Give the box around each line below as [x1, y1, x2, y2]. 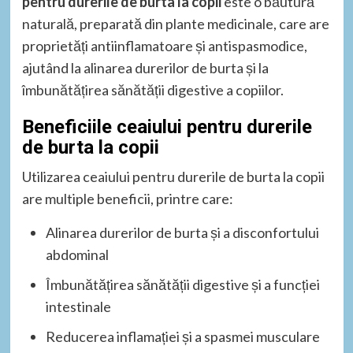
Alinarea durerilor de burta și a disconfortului [45, 224, 319, 241]
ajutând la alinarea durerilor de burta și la [21, 59, 269, 76]
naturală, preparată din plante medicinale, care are [21, 15, 329, 32]
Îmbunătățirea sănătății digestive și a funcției [45, 276, 320, 293]
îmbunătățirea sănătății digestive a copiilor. [21, 81, 284, 98]
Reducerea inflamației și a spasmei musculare [45, 328, 320, 345]
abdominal [45, 246, 109, 263]
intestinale [45, 298, 111, 315]
